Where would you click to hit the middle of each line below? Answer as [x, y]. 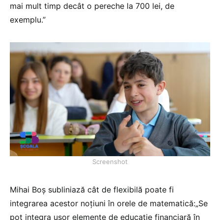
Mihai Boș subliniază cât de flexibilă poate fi [92, 190]
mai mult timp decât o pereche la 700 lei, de [92, 6]
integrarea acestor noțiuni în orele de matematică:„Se [109, 204]
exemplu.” [28, 20]
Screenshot [110, 162]
